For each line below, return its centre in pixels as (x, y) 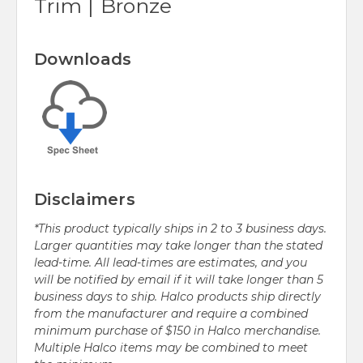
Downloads (83, 60)
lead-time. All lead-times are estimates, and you (171, 263)
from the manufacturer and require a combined (171, 314)
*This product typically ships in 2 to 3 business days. (180, 229)
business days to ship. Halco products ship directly (177, 297)
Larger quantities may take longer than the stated (178, 246)
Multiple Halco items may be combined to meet (171, 348)
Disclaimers (85, 200)
